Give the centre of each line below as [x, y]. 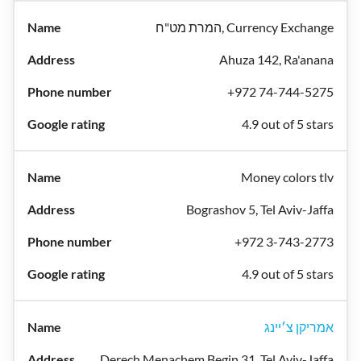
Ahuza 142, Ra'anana [276, 59]
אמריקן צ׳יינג [299, 327]
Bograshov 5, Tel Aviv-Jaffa [260, 209]
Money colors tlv [287, 177]
